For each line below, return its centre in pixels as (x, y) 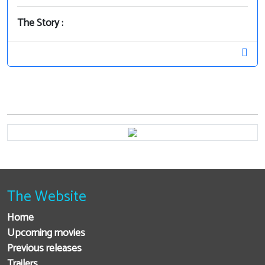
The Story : (40, 24)
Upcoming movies (46, 234)
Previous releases (44, 249)
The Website (47, 197)
